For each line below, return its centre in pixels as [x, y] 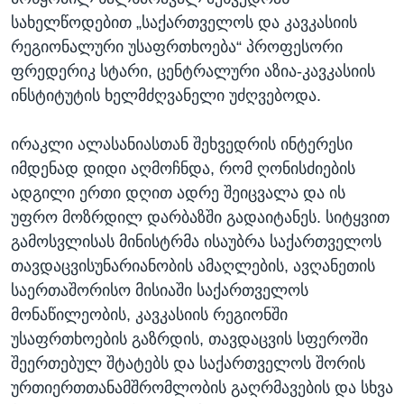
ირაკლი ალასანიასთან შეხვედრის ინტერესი [182, 145]
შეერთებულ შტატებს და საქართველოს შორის [188, 364]
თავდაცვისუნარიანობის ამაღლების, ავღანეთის [193, 266]
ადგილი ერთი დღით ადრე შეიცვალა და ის [178, 193]
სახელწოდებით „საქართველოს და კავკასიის [184, 23]
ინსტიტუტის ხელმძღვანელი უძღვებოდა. [166, 96]
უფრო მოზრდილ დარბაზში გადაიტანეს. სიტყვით [200, 218]
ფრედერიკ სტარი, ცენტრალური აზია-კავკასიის [193, 72]
